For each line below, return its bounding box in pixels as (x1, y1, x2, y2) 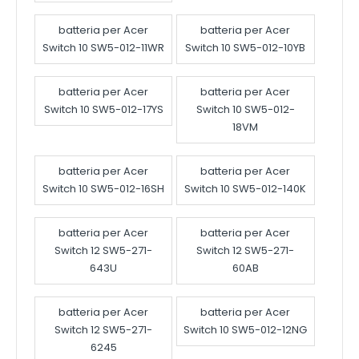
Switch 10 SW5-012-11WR (42, 40, 165, 56)
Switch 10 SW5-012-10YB (185, 40, 306, 56)
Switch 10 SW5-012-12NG (184, 322, 308, 338)
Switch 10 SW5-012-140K (184, 181, 307, 197)
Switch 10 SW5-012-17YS (43, 102, 163, 118)
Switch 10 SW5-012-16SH (42, 181, 165, 197)
